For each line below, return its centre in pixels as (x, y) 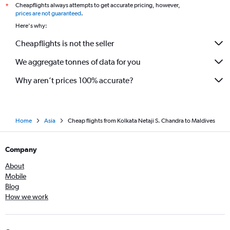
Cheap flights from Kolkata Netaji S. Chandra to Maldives (141, 121)
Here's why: (31, 26)
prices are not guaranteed (48, 14)
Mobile (16, 176)
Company (21, 150)
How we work (27, 197)
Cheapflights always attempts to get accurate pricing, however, (98, 5)
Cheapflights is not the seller (65, 43)
